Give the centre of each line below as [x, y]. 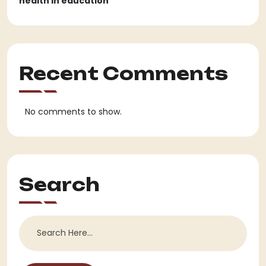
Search [59, 184]
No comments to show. [73, 112]
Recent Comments [123, 74]
